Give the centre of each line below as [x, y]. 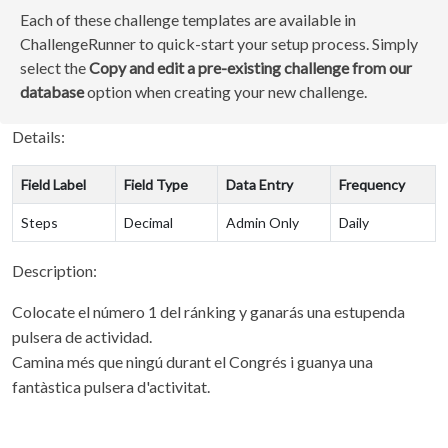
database [52, 91]
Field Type [156, 184]
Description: [54, 270]
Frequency [372, 184]
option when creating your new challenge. [225, 91]
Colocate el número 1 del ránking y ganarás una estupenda [208, 311]
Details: [38, 136]
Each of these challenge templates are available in [188, 19]
